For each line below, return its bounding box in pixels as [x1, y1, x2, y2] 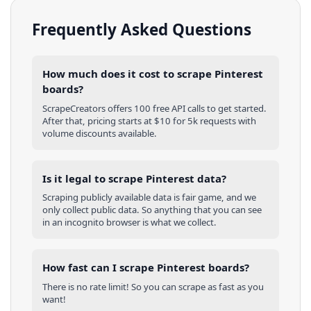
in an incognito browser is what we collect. [42, 216, 217, 229]
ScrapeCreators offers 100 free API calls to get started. [42, 101, 267, 115]
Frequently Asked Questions [32, 18, 251, 40]
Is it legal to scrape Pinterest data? [42, 171, 226, 185]
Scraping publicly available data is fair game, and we [42, 191, 256, 204]
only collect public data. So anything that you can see [42, 203, 262, 217]
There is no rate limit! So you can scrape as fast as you [42, 280, 264, 293]
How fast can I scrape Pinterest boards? [42, 260, 249, 275]
